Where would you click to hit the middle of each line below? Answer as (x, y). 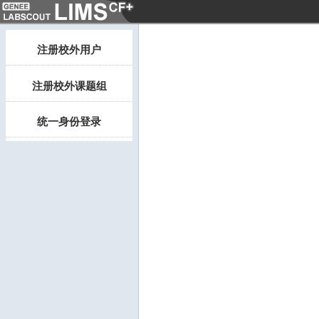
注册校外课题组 (69, 85)
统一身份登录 (69, 121)
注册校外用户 (69, 50)
